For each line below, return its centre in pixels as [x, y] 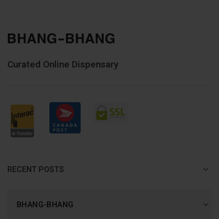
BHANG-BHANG [45, 205]
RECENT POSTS [36, 169]
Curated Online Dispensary [63, 65]
